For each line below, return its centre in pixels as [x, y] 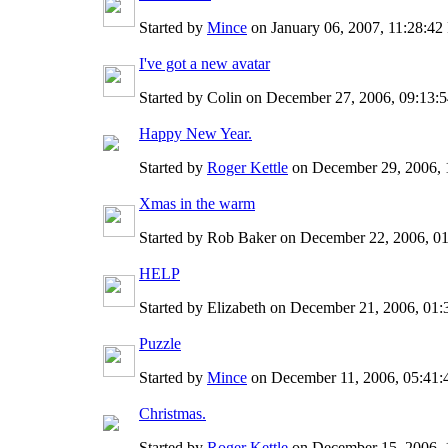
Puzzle [160, 343]
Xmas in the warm [197, 203]
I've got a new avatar [204, 63]
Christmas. [172, 413]
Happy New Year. [195, 133]
